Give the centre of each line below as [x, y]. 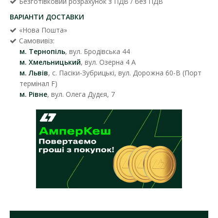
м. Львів [34, 73]
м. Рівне [33, 94]
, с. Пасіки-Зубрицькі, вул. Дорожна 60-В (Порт [125, 73]
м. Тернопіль [42, 51]
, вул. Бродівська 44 [98, 51]
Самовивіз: [37, 40]
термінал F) [38, 83]
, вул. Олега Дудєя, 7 [81, 94]
